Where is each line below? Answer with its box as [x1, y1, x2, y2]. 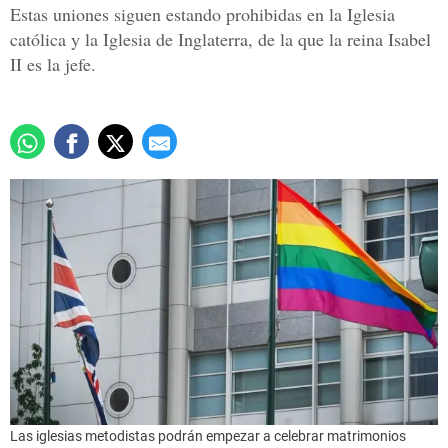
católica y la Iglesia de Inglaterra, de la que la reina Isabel [10, 27, 431, 52]
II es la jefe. [10, 52, 96, 77]
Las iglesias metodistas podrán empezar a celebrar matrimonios [10, 427, 406, 444]
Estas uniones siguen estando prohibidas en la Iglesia [10, 2, 395, 27]
